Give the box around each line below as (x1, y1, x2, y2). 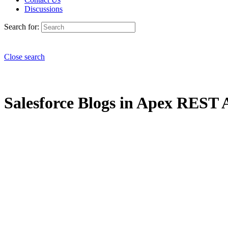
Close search (4, 52, 45, 61)
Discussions (24, 5, 63, 13)
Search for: (4, 22, 39, 31)
